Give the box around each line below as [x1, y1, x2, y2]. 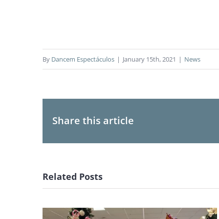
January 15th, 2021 [123, 55, 176, 64]
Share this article [52, 114, 134, 128]
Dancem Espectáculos [51, 55, 114, 64]
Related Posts [43, 170, 103, 182]
